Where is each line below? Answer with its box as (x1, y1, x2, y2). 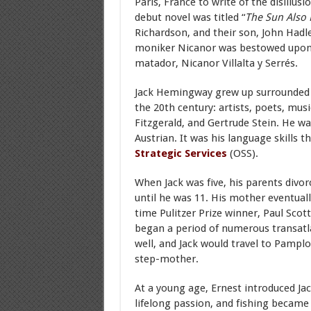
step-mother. (134, 253, 199, 265)
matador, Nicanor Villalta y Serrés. (134, 57, 298, 69)
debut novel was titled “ (134, 11, 245, 24)
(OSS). (226, 147, 258, 160)
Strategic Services (134, 147, 227, 160)
